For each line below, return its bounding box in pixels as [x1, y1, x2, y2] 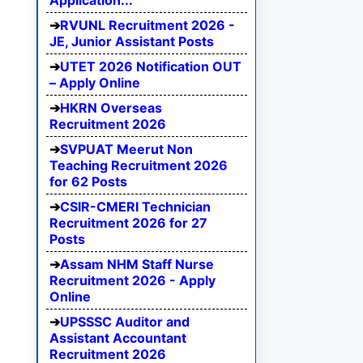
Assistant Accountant [49, 330, 186, 347]
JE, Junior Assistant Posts [49, 33, 214, 50]
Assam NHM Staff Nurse [60, 256, 214, 273]
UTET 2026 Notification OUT [60, 58, 241, 75]
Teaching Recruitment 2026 [49, 157, 228, 174]
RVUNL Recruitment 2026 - [60, 17, 235, 34]
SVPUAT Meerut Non [60, 141, 193, 158]
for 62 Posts [49, 173, 127, 190]
